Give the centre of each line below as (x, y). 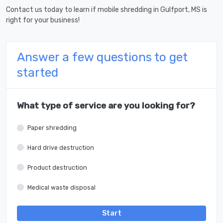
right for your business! (43, 20)
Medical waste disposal (61, 187)
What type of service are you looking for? (106, 106)
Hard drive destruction (61, 148)
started (38, 73)
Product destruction (57, 167)
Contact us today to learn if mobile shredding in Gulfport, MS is (107, 10)
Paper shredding (52, 128)
